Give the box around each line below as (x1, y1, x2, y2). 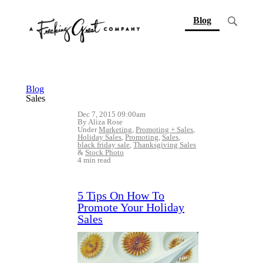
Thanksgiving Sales (133, 140, 196, 149)
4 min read (77, 156, 111, 164)
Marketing (99, 125, 132, 134)
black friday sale (77, 140, 130, 149)
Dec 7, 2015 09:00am (77, 110, 146, 119)
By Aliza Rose (77, 117, 123, 126)
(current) (211, 15, 247, 25)
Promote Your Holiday (77, 201, 184, 214)
